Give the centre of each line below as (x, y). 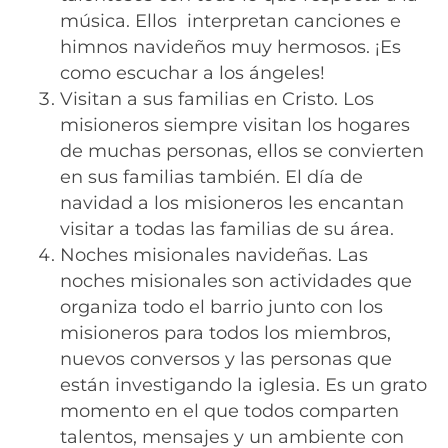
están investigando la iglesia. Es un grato (243, 384)
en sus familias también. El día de (211, 176)
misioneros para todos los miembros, (225, 332)
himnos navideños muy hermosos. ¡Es (230, 46)
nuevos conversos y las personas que (226, 358)
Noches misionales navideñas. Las (214, 254)
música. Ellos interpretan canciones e (230, 20)
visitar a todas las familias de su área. (227, 228)
